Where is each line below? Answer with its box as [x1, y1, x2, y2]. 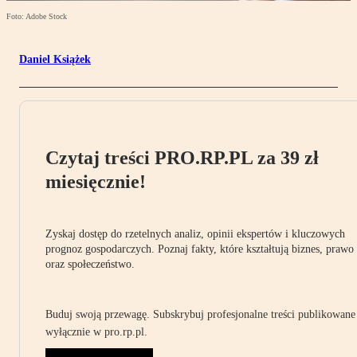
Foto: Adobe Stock [6, 12, 67, 22]
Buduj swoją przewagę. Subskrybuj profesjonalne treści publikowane [45, 308, 355, 321]
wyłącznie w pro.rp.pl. [45, 326, 147, 339]
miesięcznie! [45, 171, 146, 193]
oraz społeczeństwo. [45, 258, 135, 271]
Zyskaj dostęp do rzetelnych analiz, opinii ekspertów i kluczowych [45, 228, 345, 241]
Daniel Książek [19, 53, 91, 66]
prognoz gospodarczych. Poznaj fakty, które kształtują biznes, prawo [45, 243, 354, 256]
